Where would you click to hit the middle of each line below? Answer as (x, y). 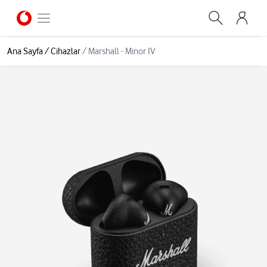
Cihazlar (66, 51)
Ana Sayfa (25, 51)
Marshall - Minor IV (122, 51)
